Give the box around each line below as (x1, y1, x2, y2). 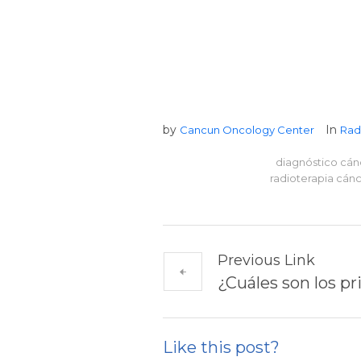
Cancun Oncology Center (180, 122, 314, 136)
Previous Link (218, 251, 315, 269)
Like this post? (163, 337, 280, 357)
